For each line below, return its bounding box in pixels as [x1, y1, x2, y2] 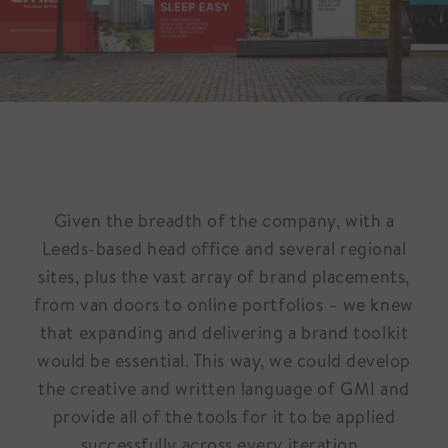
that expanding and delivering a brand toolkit [39, 319, 409, 345]
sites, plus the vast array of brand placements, [38, 263, 410, 289]
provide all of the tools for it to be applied [52, 403, 396, 429]
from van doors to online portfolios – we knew [34, 291, 414, 317]
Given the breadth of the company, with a [53, 207, 395, 233]
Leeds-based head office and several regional [41, 235, 407, 261]
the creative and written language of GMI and [38, 375, 410, 401]
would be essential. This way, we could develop [37, 347, 411, 373]
